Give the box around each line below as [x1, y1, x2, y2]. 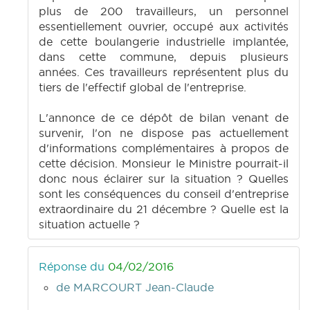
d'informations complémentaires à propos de [39, 141, 289, 156]
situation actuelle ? [39, 217, 140, 232]
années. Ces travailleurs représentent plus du [39, 65, 289, 80]
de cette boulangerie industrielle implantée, [39, 35, 289, 49]
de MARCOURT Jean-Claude [56, 280, 214, 295]
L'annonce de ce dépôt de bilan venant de [39, 111, 289, 125]
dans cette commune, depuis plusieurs [39, 50, 289, 64]
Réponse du [39, 259, 108, 274]
